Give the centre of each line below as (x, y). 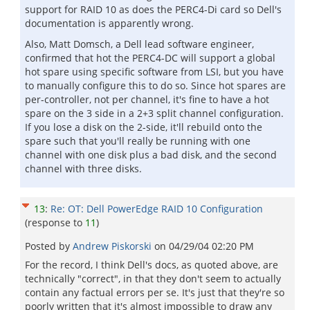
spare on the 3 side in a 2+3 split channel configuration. (154, 113)
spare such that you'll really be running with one (138, 141)
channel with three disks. (83, 168)
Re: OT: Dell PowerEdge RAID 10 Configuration (157, 209)
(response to (55, 222)
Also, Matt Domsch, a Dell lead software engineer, (139, 44)
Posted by (49, 246)
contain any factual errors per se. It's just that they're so (155, 292)
